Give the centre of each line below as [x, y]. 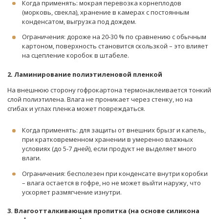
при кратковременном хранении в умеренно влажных [108, 139]
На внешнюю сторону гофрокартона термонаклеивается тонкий [109, 90]
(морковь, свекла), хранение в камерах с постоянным [106, 12]
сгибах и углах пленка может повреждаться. [76, 108]
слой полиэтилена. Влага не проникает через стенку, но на [100, 99]
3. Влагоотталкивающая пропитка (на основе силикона [103, 211]
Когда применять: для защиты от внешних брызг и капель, [114, 130]
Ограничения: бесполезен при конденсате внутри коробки [115, 173]
